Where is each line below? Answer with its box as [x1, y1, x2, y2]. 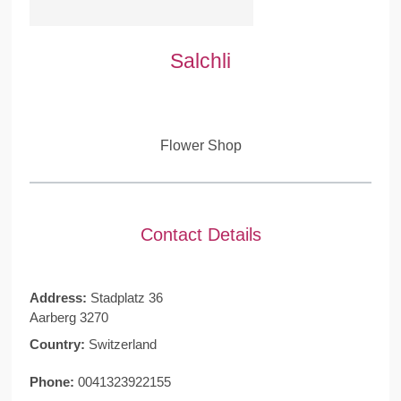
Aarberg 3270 [29, 309, 108, 325]
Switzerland [88, 336, 157, 352]
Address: [29, 289, 90, 305]
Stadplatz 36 [90, 289, 163, 305]
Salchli [170, 50, 231, 73]
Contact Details [140, 224, 261, 244]
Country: [29, 336, 89, 352]
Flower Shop [159, 138, 242, 153]
